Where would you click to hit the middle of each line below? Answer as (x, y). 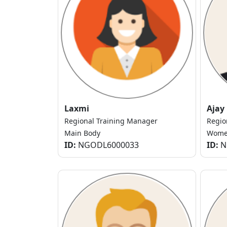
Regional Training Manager (111, 121)
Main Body (82, 133)
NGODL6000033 (107, 145)
